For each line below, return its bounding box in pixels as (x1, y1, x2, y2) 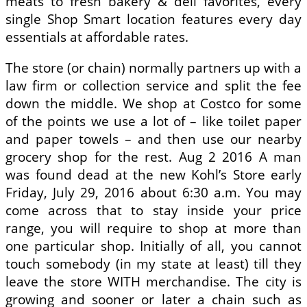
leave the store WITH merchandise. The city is (5, 272, 302, 291)
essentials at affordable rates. (5, 27, 188, 46)
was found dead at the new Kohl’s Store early (5, 165, 302, 184)
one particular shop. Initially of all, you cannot (5, 236, 302, 255)
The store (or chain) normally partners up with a (5, 58, 302, 77)
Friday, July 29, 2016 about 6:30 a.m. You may (5, 183, 302, 201)
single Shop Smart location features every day (5, 10, 302, 28)
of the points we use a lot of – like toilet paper (5, 112, 302, 130)
